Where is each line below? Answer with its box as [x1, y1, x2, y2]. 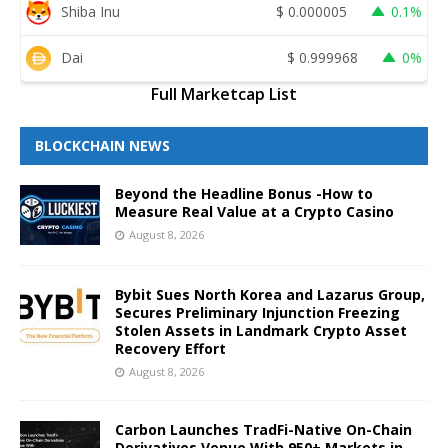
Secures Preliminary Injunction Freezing [115, 302, 400, 322]
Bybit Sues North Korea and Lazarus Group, [115, 284, 425, 304]
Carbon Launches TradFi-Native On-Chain [115, 419, 412, 439]
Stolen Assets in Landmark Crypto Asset [115, 320, 407, 340]
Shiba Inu [61, 2, 120, 22]
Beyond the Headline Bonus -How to [115, 183, 373, 203]
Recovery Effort [115, 338, 226, 358]
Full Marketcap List [151, 82, 297, 105]
